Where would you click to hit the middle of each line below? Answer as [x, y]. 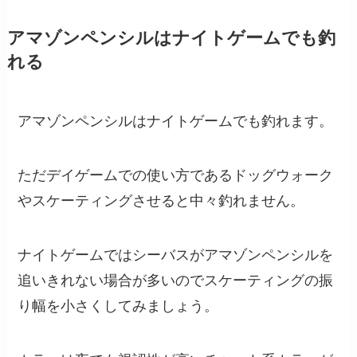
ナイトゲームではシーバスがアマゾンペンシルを [176, 255]
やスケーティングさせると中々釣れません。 [161, 201]
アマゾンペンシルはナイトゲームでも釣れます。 [176, 122]
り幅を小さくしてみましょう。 [118, 306]
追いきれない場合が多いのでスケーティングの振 [176, 280]
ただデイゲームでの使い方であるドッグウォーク [176, 176]
